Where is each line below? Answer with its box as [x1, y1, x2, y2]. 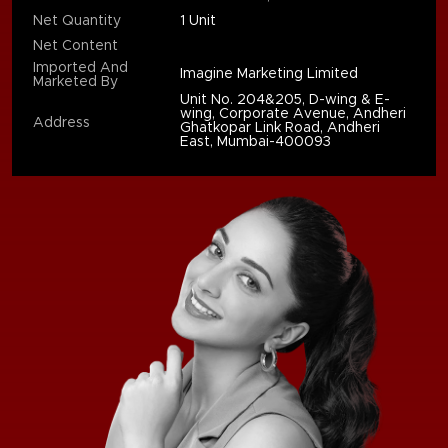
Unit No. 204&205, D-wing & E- [180, 92, 391, 107]
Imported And [33, 60, 129, 75]
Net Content [33, 38, 119, 53]
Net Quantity [33, 13, 122, 28]
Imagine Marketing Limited [180, 66, 359, 81]
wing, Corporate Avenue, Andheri [180, 106, 407, 121]
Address [33, 115, 91, 130]
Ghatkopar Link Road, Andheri [180, 120, 381, 135]
